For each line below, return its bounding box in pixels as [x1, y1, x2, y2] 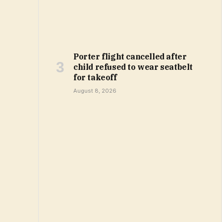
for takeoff [73, 72, 117, 82]
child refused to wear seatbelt [73, 61, 193, 72]
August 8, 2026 [73, 87, 116, 94]
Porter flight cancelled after [73, 51, 187, 61]
